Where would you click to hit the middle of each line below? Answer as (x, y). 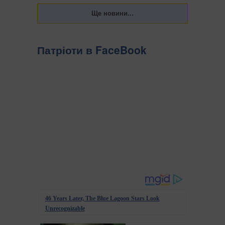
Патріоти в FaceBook (92, 50)
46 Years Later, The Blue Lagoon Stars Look (102, 198)
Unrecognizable (65, 208)
